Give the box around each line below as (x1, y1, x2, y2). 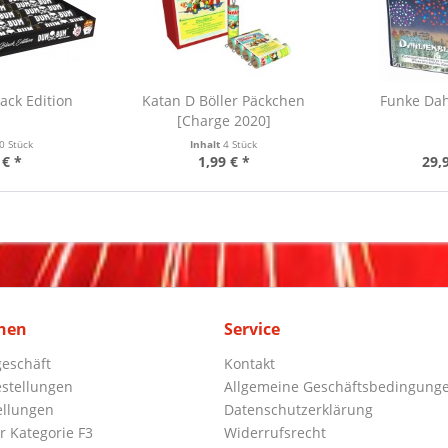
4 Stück (223, 137, 258, 151)
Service (224, 318, 280, 340)
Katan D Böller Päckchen (142, 91, 306, 110)
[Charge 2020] (176, 111, 271, 130)
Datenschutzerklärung (224, 400, 373, 419)
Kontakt (224, 354, 275, 373)
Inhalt (190, 137, 224, 151)
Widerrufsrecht (224, 423, 326, 442)
